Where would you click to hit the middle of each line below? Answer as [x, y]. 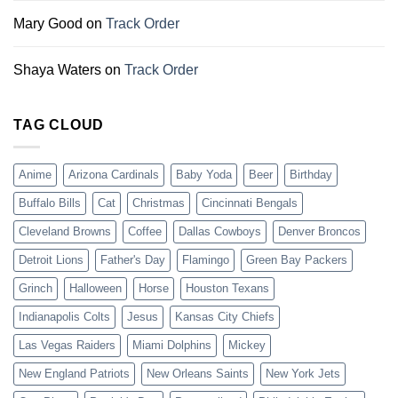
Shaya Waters [57, 69]
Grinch [36, 288]
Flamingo [206, 259]
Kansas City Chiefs [225, 316]
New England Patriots [74, 373]
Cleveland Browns [65, 231]
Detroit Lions [51, 259]
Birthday [311, 174]
